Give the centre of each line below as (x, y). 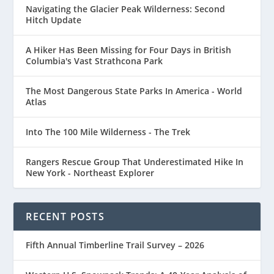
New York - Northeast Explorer (90, 172)
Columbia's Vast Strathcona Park (94, 61)
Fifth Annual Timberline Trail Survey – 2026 (115, 245)
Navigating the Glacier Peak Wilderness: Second (126, 9)
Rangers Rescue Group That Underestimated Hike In (135, 161)
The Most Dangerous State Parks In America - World (134, 91)
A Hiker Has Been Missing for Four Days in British (129, 50)
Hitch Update (54, 20)
